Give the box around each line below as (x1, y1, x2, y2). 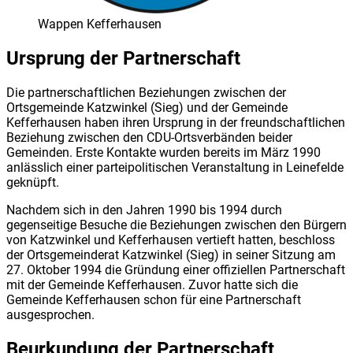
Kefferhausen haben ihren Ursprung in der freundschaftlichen (6, 115, 345, 131)
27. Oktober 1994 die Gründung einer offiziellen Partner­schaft (6, 262, 345, 278)
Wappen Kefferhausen (38, 17, 162, 32)
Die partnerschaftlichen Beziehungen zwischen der (6, 85, 286, 101)
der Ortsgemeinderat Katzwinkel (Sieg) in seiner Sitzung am (6, 247, 336, 263)
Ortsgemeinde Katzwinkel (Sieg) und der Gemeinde (6, 100, 288, 116)
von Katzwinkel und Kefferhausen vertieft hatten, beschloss (6, 232, 335, 248)
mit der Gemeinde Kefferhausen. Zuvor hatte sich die (6, 277, 298, 293)
